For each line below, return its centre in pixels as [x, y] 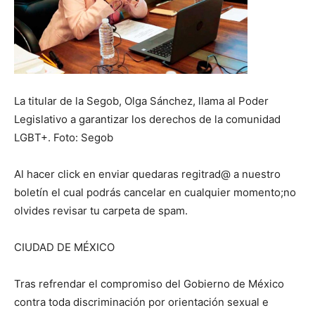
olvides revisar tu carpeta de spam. [101, 211]
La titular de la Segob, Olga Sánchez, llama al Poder [141, 101]
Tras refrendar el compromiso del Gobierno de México [149, 284]
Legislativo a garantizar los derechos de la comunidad [147, 119]
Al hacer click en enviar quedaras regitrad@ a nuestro [147, 174]
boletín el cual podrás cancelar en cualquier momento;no [155, 192]
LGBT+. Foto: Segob [64, 137]
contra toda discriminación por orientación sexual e [141, 302]
